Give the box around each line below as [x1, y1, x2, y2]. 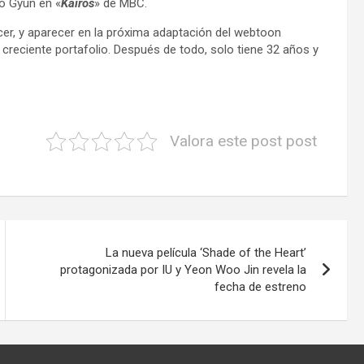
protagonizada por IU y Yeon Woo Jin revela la [60, 262, 307, 277]
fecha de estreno [214, 279, 307, 294]
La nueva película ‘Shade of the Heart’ [106, 245, 307, 260]
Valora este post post [170, 132, 318, 150]
